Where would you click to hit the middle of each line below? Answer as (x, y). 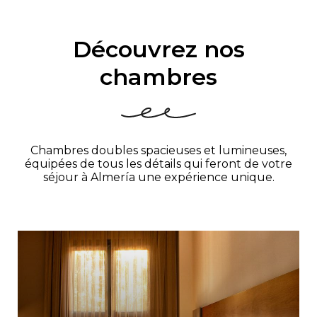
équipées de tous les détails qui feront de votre (158, 164)
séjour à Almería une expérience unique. (158, 178)
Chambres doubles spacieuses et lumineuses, (158, 151)
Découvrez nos (158, 50)
